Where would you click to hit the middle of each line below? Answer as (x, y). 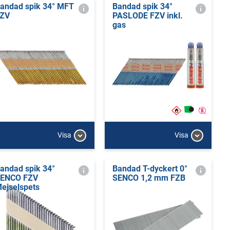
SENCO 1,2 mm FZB (149, 178)
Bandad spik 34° (142, 6)
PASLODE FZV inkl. (147, 16)
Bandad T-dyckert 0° (150, 168)
